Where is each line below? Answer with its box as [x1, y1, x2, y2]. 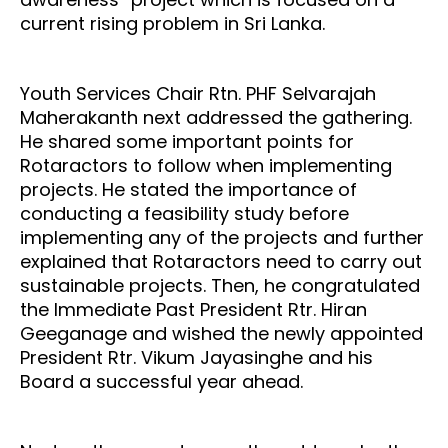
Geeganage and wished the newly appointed [20, 320, 423, 346]
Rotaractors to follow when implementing [20, 152, 392, 178]
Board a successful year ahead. [20, 368, 308, 394]
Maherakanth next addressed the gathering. [20, 104, 412, 130]
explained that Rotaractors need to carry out [20, 248, 422, 274]
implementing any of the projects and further [20, 224, 424, 250]
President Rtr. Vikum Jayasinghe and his [20, 344, 373, 370]
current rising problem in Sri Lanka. [20, 10, 330, 36]
